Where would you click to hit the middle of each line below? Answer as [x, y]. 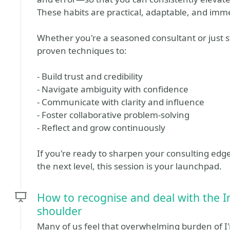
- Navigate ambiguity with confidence [113, 89]
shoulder [60, 211]
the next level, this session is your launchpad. [129, 166]
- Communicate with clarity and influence [121, 102]
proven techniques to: [82, 51]
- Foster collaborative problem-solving [113, 115]
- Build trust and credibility [90, 76]
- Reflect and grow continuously [101, 128]
